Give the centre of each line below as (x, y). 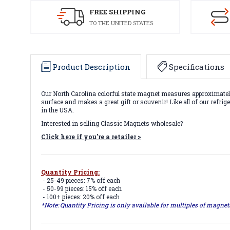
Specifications (197, 67)
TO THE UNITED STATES (121, 23)
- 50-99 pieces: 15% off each (81, 189)
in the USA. (57, 110)
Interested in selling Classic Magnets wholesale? (112, 123)
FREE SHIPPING (118, 12)
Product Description (91, 67)
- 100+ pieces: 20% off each (80, 197)
